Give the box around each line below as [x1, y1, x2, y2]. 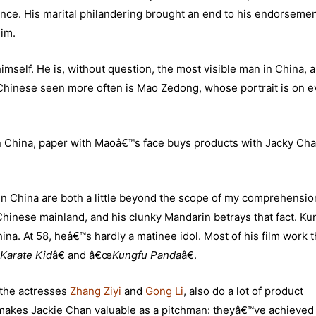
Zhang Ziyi [70, 284, 121, 298]
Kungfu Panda [112, 248, 181, 262]
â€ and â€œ [52, 248, 112, 262]
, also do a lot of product [183, 284, 303, 298]
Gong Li [145, 284, 183, 298]
